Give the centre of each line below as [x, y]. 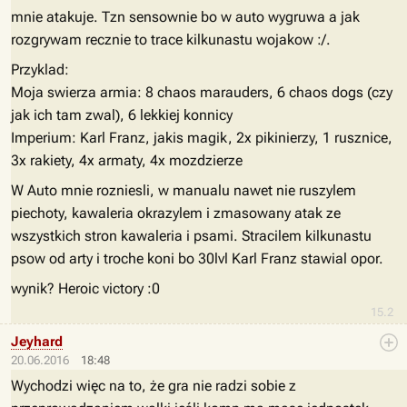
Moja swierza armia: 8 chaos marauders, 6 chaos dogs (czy [202, 92]
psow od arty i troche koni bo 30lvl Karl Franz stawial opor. [197, 258]
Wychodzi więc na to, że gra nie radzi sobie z [154, 386]
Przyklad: [40, 69]
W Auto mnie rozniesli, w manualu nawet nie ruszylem [184, 190]
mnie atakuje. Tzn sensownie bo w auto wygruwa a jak [185, 17]
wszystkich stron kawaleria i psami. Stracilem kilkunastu [191, 236]
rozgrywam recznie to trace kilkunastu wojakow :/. [171, 40]
